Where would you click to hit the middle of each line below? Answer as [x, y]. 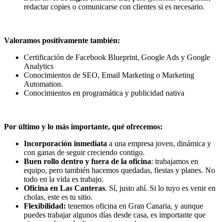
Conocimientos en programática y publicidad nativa [104, 93]
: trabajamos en [175, 162]
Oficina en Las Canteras [64, 188]
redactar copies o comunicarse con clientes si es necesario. [114, 7]
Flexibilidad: [45, 206]
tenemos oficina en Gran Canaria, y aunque [135, 206]
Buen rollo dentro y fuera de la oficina [87, 162]
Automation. [43, 84]
